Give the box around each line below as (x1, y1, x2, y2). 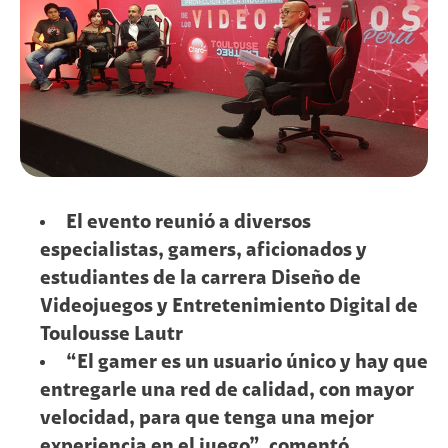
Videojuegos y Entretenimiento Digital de (40, 296, 418, 317)
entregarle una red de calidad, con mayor (40, 380, 414, 401)
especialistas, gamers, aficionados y (40, 240, 367, 261)
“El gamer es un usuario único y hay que (66, 352, 428, 373)
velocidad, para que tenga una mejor (40, 408, 374, 429)
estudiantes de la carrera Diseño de (40, 268, 361, 289)
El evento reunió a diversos (66, 212, 311, 233)
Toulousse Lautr (40, 324, 183, 345)
